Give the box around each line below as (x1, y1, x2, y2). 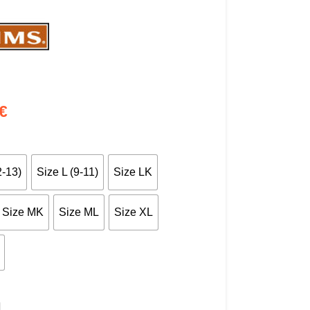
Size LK (113, 166, 153, 178)
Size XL (114, 206, 154, 218)
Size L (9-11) (37, 166, 99, 178)
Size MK (2, 206, 44, 218)
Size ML (59, 206, 100, 218)
